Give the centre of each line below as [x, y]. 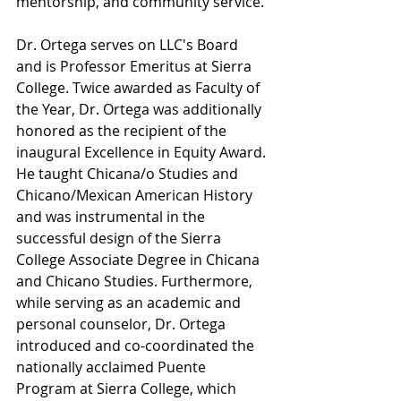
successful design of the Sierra [120, 239]
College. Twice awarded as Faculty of [140, 88]
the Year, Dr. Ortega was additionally [141, 110]
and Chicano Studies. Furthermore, [136, 282]
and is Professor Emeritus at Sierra [136, 67]
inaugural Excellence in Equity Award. [143, 153]
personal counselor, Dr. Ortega [123, 324]
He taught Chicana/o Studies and [129, 174]
